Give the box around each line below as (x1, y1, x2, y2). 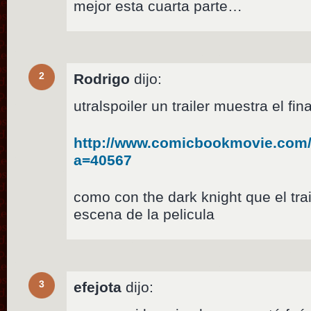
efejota (74, 278, 122, 295)
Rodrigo (74, 70, 131, 87)
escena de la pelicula (74, 205, 215, 222)
